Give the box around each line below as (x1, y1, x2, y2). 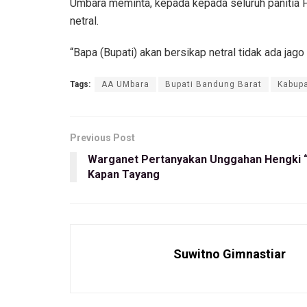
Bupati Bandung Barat (165, 79, 262, 89)
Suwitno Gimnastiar (173, 246, 286, 261)
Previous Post (70, 132, 135, 143)
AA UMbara (101, 79, 149, 89)
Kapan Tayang (88, 167, 160, 181)
